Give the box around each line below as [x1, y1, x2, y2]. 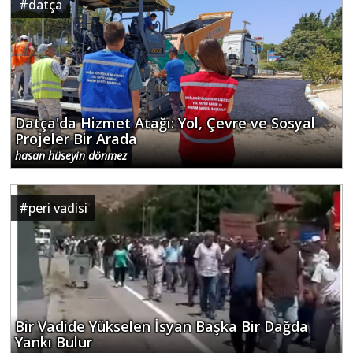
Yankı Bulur [15, 332, 92, 351]
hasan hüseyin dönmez [15, 147, 127, 163]
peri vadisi [28, 199, 87, 217]
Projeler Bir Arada [15, 128, 137, 148]
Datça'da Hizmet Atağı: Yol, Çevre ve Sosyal [15, 113, 315, 132]
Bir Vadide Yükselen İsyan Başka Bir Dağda [15, 316, 308, 336]
